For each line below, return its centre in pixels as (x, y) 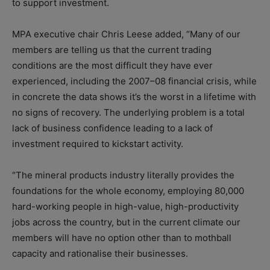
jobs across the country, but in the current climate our (126, 222)
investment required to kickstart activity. (98, 144)
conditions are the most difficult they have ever (112, 66)
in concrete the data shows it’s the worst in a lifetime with (134, 97)
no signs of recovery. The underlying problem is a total (128, 113)
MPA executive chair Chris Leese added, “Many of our (126, 34)
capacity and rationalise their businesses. (100, 254)
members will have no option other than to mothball (122, 238)
